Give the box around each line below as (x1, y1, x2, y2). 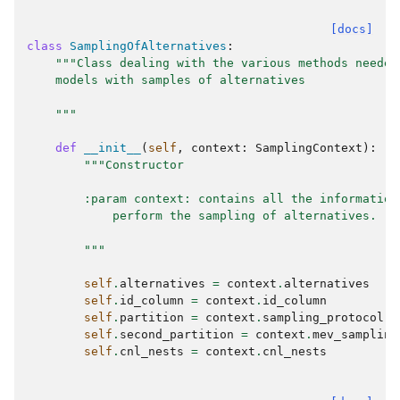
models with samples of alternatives (27, 73, 305, 87)
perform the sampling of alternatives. (27, 209, 377, 222)
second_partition (120, 328, 234, 341)
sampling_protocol (262, 311, 384, 324)
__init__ (84, 141, 141, 154)
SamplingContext (255, 141, 362, 154)
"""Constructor (84, 158, 184, 171)
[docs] (330, 22, 373, 36)
